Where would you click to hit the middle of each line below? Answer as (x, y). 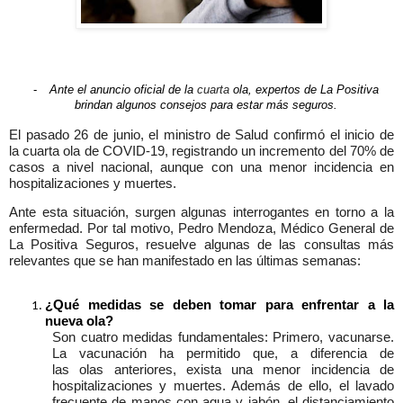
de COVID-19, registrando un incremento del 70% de (237, 152)
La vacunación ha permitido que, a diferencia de (223, 354)
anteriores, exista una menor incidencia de (249, 370)
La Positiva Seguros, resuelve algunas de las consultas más (201, 244)
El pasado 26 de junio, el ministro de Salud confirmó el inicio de (201, 135)
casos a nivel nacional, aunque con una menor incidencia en (201, 168)
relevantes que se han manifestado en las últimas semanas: (185, 260)
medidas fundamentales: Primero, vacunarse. (256, 338)
